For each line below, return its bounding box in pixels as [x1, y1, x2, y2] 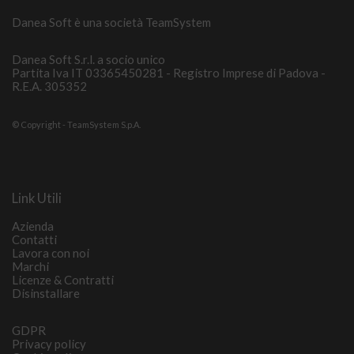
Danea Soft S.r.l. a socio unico [12, 51, 165, 66]
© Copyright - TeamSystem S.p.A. [12, 119, 141, 130]
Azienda [12, 218, 54, 233]
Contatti [12, 232, 57, 247]
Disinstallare [12, 285, 80, 300]
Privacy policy [12, 336, 86, 351]
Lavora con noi [12, 245, 89, 260]
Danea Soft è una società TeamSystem [12, 14, 211, 29]
